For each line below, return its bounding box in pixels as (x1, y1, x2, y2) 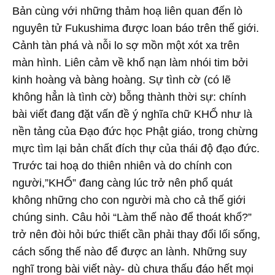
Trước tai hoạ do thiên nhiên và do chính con (12, 160, 232, 172)
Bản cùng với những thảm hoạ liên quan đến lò (12, 5, 242, 17)
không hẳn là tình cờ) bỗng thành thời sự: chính (12, 91, 246, 103)
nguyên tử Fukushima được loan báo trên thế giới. (12, 22, 259, 34)
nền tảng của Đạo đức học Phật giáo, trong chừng (12, 125, 258, 137)
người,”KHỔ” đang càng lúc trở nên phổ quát (12, 177, 233, 189)
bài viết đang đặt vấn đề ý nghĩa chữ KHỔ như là (12, 108, 252, 120)
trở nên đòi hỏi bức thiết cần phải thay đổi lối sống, (12, 228, 260, 241)
